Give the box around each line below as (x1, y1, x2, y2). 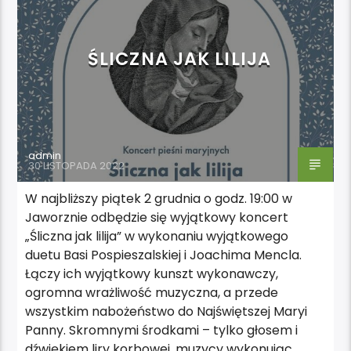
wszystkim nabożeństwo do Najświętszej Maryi (25, 302, 308, 320)
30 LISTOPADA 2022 (28, 157, 125, 173)
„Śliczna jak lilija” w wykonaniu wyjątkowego (25, 226, 289, 245)
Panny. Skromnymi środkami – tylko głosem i (25, 320, 299, 339)
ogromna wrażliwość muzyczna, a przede (25, 283, 279, 302)
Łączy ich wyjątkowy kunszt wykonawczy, (25, 264, 279, 283)
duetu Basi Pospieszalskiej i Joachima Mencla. (25, 245, 302, 264)
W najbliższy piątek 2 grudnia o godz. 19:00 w (25, 189, 293, 208)
